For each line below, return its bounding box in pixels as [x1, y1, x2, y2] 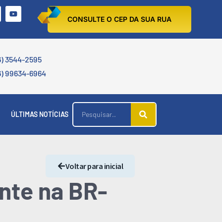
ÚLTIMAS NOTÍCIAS [11, 110, 68, 118]
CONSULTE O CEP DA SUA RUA [67, 15, 171, 23]
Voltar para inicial [65, 161, 123, 171]
